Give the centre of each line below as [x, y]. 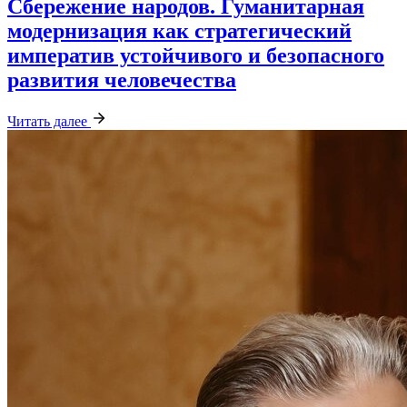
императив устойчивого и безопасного [196, 55]
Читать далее [49, 122]
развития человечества [122, 79]
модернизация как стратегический [179, 30]
